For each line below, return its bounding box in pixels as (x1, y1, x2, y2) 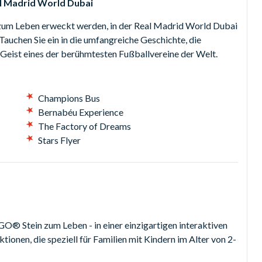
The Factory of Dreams (37, 120, 131, 132)
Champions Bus (37, 92, 100, 104)
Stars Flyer (37, 134, 81, 146)
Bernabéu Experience (37, 106, 123, 118)
